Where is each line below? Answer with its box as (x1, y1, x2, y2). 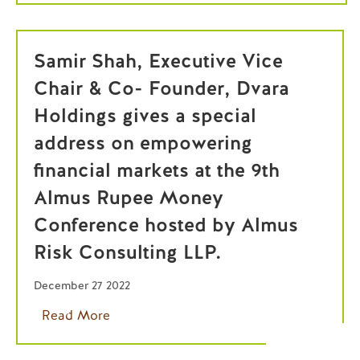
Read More (42, 307, 110, 324)
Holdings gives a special (34, 103, 256, 128)
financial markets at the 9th (34, 157, 280, 182)
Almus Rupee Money (34, 185, 223, 210)
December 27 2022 (34, 278, 130, 292)
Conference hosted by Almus (34, 212, 298, 237)
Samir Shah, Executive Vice (34, 48, 283, 73)
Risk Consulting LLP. (34, 239, 221, 264)
